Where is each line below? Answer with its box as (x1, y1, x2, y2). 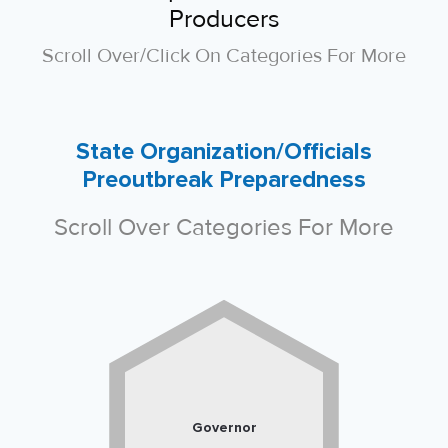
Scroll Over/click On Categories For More (42, 43, 406, 68)
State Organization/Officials (76, 136, 372, 166)
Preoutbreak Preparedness (82, 164, 366, 194)
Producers (168, 3, 280, 35)
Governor (191, 418, 257, 436)
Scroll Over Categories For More (54, 212, 394, 242)
